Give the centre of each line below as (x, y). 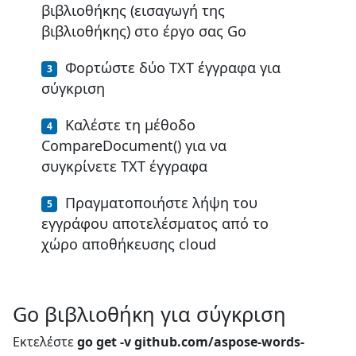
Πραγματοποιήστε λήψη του (161, 202)
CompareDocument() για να (134, 145)
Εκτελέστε (45, 341)
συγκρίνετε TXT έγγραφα (124, 166)
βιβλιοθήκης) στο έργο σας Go (144, 31)
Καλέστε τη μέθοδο (130, 124)
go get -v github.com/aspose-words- (191, 341)
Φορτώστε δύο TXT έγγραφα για (173, 67)
